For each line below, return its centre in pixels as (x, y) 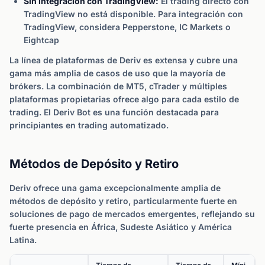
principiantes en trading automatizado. (89, 125)
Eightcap (41, 40)
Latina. (23, 240)
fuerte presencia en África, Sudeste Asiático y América (121, 227)
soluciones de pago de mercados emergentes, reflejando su (132, 214)
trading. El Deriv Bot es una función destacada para (114, 112)
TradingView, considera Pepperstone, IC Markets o (127, 27)
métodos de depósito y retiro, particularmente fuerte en (123, 201)
